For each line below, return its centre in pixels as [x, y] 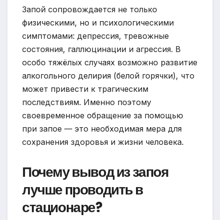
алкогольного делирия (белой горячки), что [108, 76]
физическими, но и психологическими [98, 23]
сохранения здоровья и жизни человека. [103, 142]
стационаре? [62, 208]
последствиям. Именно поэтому [87, 102]
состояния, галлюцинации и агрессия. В [101, 49]
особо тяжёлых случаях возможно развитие [110, 63]
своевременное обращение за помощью [103, 116]
